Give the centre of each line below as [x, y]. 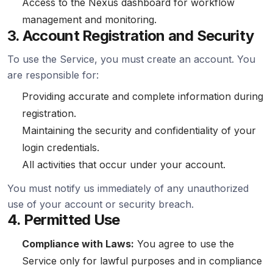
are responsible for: [53, 75]
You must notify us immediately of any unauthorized [128, 188]
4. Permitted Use [64, 220]
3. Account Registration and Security [131, 36]
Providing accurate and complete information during [143, 96]
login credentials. [61, 147]
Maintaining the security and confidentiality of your [139, 130]
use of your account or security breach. [101, 204]
